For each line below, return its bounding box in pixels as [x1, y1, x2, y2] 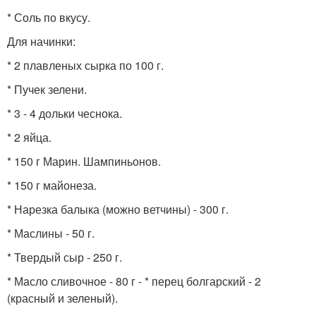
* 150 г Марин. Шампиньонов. [7, 153, 161, 169]
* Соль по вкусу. [7, 9, 90, 25]
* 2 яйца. [7, 129, 51, 145]
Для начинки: [7, 33, 75, 49]
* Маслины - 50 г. [7, 225, 95, 241]
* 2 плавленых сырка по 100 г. [7, 57, 164, 73]
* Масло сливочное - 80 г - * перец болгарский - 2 [7, 273, 261, 289]
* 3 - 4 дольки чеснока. [7, 105, 122, 121]
